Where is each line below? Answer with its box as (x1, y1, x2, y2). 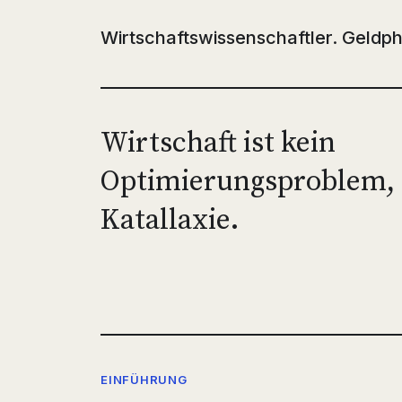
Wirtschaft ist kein (100, 126, 336, 162)
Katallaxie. (100, 203, 240, 239)
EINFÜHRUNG (100, 372, 188, 387)
